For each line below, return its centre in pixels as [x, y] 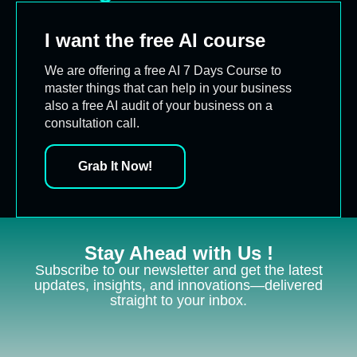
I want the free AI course [155, 40]
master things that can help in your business [168, 88]
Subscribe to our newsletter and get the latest [178, 270]
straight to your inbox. [178, 300]
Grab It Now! [115, 166]
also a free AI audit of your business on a [159, 105]
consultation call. [92, 123]
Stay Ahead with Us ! [178, 253]
